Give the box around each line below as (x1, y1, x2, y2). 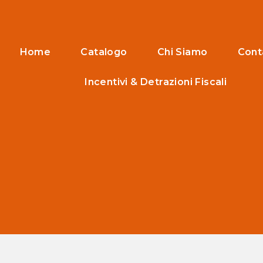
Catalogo (80, 46, 127, 58)
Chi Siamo (157, 46, 208, 58)
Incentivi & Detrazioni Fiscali (85, 76, 227, 87)
